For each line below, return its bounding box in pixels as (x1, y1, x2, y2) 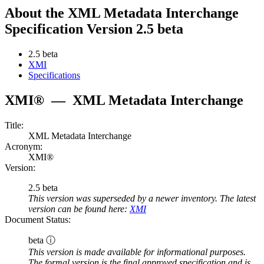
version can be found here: (28, 204, 130, 214)
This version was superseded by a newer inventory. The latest (28, 193, 256, 204)
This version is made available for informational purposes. (28, 247, 246, 258)
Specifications (28, 70, 80, 81)
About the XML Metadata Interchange (5, 5, 239, 21)
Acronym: (5, 141, 42, 152)
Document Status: (5, 214, 71, 225)
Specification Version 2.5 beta (5, 21, 183, 37)
